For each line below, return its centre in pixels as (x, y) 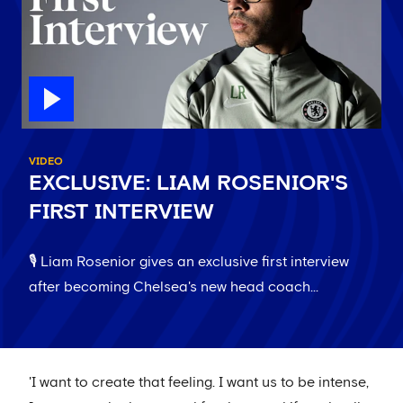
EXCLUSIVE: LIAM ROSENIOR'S (188, 183)
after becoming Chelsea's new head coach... (174, 287)
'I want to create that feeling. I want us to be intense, (199, 382)
